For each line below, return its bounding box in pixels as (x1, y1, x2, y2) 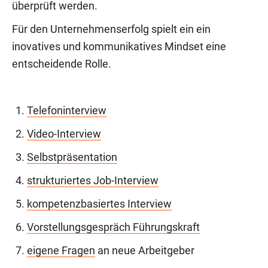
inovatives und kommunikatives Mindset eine (12, 40, 226, 53)
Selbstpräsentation (27, 151, 117, 163)
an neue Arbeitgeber (95, 244, 194, 257)
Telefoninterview (27, 104, 106, 117)
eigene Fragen (27, 244, 95, 257)
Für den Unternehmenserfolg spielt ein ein (12, 23, 211, 35)
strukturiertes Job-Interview (27, 174, 159, 187)
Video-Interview (27, 127, 101, 140)
